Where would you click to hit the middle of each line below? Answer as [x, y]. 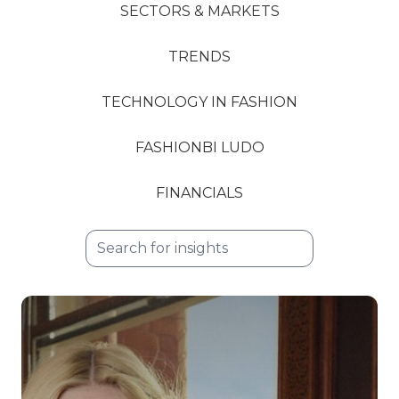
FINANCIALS [199, 193]
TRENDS [199, 57]
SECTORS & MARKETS [199, 11]
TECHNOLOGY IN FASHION [199, 102]
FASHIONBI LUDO [199, 147]
